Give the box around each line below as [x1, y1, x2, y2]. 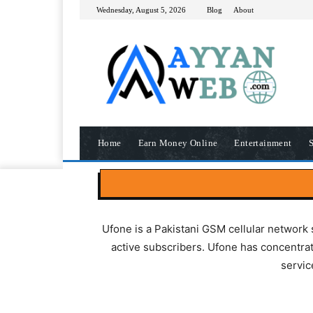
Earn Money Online [138, 138, 218, 149]
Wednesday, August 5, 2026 [96, 5, 186, 14]
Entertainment [234, 138, 292, 149]
